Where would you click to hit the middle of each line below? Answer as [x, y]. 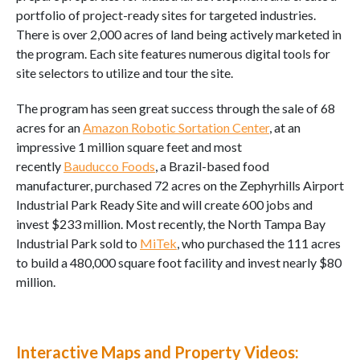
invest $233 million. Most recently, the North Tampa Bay [171, 223]
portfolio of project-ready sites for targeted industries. [166, 14]
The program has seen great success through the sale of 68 [176, 108]
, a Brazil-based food [212, 166]
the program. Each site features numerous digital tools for [173, 53]
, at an [285, 127]
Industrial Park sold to [78, 243]
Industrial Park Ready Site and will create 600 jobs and [164, 204]
